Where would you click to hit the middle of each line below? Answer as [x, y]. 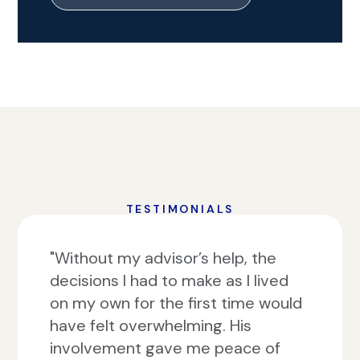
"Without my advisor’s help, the [164, 258]
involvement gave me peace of [166, 348]
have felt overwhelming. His [151, 325]
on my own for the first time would [176, 303]
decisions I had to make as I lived [170, 280]
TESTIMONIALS [180, 209]
